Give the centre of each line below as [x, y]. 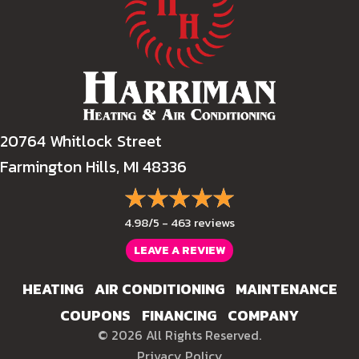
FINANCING [179, 316]
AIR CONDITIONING [159, 289]
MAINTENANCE [286, 289]
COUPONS [95, 316]
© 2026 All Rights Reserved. [179, 335]
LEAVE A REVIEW [179, 251]
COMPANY [263, 316]
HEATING [52, 289]
